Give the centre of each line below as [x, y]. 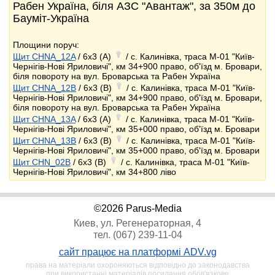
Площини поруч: [46, 45]
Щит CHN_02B [42, 162]
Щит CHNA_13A [44, 119]
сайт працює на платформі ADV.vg [137, 252]
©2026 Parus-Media [137, 208]
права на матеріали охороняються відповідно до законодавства [137, 265]
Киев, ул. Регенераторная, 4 [137, 223]
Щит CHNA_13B [45, 141]
